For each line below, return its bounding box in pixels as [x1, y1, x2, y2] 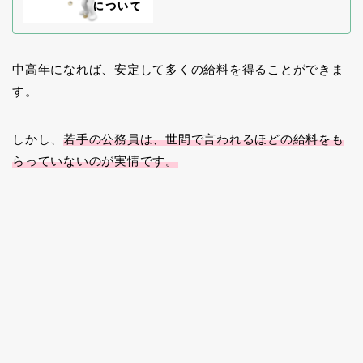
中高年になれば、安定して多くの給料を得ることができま [12, 62, 344, 77]
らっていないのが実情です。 [12, 154, 178, 169]
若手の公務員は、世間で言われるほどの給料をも [63, 132, 344, 147]
